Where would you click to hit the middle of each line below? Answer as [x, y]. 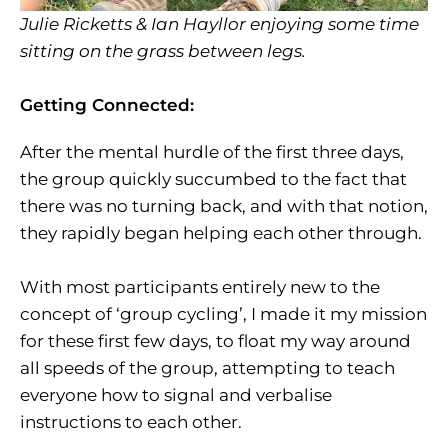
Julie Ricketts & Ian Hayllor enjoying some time [219, 24]
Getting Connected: [107, 105]
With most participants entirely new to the [200, 287]
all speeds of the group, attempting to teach [207, 368]
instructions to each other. [131, 422]
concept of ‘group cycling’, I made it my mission [223, 314]
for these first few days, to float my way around [215, 341]
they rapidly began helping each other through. [221, 233]
